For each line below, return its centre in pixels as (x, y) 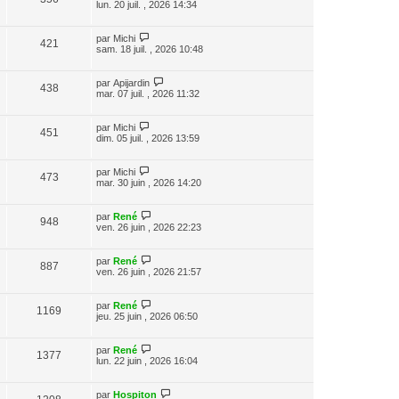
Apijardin (131, 82)
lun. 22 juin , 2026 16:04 (147, 360)
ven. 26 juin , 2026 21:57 (149, 271)
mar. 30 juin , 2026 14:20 (149, 182)
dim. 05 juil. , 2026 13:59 (148, 138)
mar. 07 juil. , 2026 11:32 (148, 93)
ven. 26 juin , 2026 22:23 (149, 227)
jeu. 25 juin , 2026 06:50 (147, 316)
